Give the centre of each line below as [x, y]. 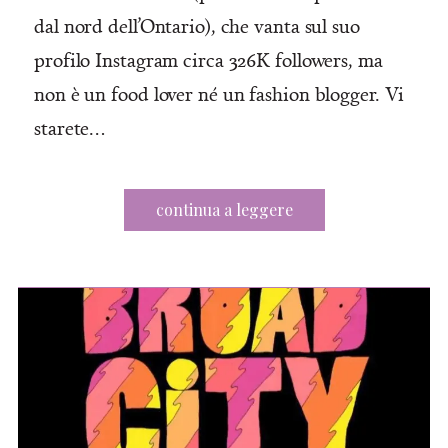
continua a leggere [224, 210]
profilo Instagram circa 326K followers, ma [208, 59]
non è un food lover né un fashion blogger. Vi [219, 93]
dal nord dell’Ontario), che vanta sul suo [197, 25]
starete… [70, 127]
